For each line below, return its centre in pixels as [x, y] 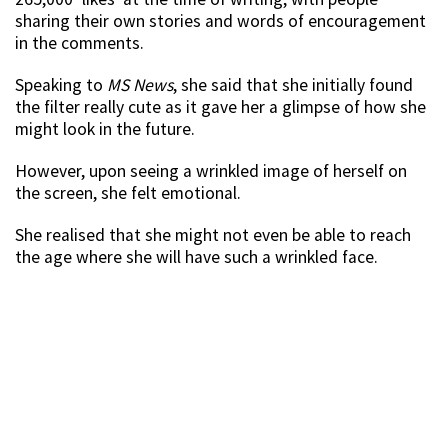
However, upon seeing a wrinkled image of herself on [211, 171]
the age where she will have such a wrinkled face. [196, 257]
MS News [140, 85]
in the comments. [79, 43]
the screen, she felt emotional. [128, 193]
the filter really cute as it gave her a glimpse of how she [220, 107]
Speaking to [61, 85]
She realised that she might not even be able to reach [213, 235]
